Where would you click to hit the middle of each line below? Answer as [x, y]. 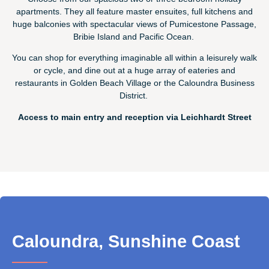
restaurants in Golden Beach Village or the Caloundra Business [134, 83]
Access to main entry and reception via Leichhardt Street [134, 117]
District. [134, 96]
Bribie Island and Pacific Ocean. [134, 37]
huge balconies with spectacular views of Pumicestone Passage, [134, 24]
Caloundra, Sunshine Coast [126, 241]
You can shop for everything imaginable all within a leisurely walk [134, 58]
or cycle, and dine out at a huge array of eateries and [134, 71]
